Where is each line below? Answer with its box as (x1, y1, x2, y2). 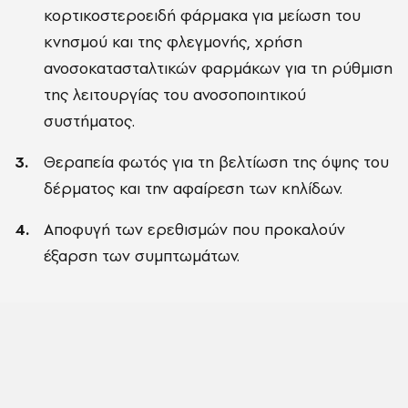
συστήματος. (44, 110, 135, 132)
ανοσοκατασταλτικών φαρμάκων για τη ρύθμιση (44, 57, 393, 79)
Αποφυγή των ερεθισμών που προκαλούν (44, 219, 345, 240)
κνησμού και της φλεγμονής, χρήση (44, 31, 302, 53)
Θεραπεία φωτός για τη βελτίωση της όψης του (44, 151, 389, 173)
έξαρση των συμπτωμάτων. (44, 245, 240, 267)
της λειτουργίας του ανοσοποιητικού (44, 84, 306, 106)
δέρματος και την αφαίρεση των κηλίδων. (44, 178, 342, 199)
